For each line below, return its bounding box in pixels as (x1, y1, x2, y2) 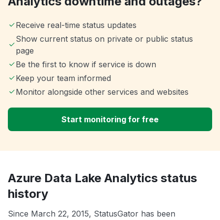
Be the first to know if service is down (16, 59, 156, 70)
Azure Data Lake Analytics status (8, 171, 197, 186)
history (8, 187, 48, 201)
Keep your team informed (16, 73, 111, 83)
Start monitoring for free (61, 114, 159, 125)
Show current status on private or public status (15, 34, 193, 44)
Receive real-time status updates (16, 20, 137, 30)
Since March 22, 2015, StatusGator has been (8, 209, 175, 219)
